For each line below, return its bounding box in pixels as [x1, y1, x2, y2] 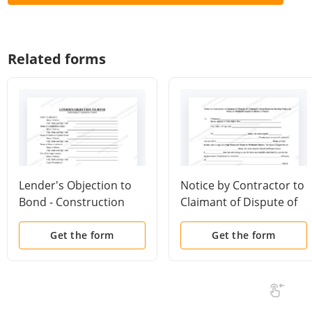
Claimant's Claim [180, 211, 267, 226]
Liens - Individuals [19, 211, 111, 226]
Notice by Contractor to [180, 178, 304, 193]
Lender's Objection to [19, 178, 132, 193]
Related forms [8, 49, 106, 68]
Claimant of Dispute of [180, 194, 297, 210]
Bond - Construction [19, 194, 125, 210]
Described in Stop [180, 228, 274, 243]
